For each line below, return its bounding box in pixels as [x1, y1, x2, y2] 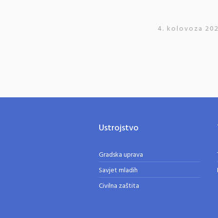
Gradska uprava [98, 149, 143, 161]
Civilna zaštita [98, 181, 139, 192]
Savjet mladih [98, 165, 138, 176]
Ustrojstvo [98, 121, 139, 135]
